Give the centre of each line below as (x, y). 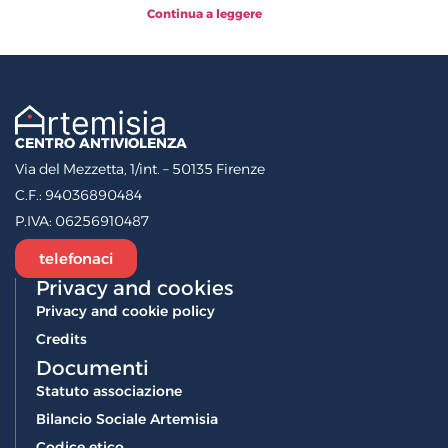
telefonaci (76, 258)
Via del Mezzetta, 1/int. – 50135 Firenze (140, 168)
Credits (61, 338)
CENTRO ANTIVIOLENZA (101, 142)
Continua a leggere (204, 13)
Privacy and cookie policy (125, 310)
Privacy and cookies (134, 287)
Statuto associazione (109, 390)
